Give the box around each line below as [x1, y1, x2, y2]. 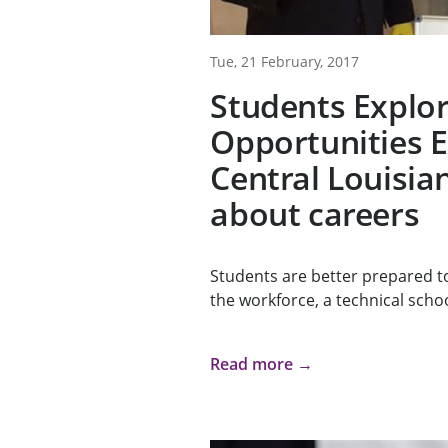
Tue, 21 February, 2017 [210, 52, 360, 72]
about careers [210, 192, 420, 236]
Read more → [210, 353, 314, 376]
